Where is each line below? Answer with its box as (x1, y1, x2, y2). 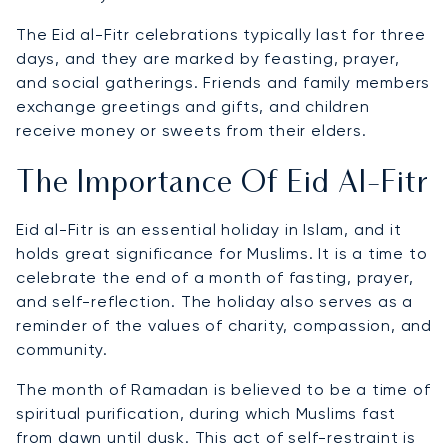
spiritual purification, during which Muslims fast (16, 404, 397, 424)
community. (16, 340, 109, 360)
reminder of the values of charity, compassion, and (16, 316, 432, 336)
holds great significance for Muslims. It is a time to (16, 244, 428, 264)
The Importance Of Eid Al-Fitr (16, 170, 429, 200)
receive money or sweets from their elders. (16, 121, 367, 141)
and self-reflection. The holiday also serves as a (16, 292, 414, 312)
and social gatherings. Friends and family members (16, 73, 431, 93)
